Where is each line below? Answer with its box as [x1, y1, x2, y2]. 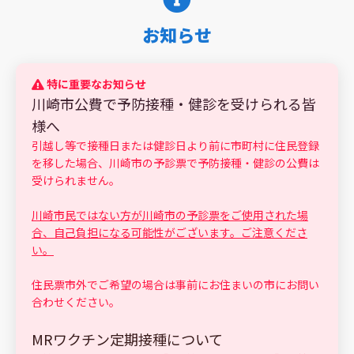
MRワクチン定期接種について [32, 329, 223, 349]
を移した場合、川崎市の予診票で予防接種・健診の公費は [32, 155, 319, 171]
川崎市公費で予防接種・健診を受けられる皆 [32, 93, 316, 114]
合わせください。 [32, 294, 120, 310]
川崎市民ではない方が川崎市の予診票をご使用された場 [32, 207, 308, 223]
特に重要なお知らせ [44, 76, 146, 92]
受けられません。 [32, 172, 120, 188]
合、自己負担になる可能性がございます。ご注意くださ [32, 224, 307, 240]
